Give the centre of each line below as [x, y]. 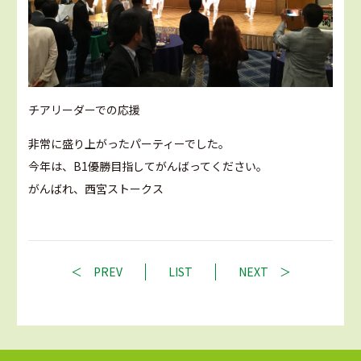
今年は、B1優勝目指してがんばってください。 [148, 166]
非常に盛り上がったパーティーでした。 [129, 143]
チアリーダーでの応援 [84, 109]
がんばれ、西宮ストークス [96, 188]
